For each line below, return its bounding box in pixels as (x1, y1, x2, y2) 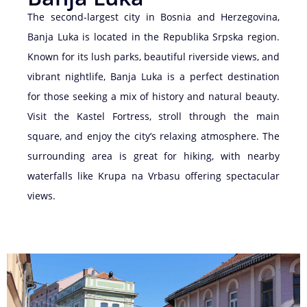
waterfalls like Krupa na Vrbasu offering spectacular (27, 169, 280, 183)
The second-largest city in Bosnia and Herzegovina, (27, 10, 280, 24)
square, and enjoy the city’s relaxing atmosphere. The (27, 130, 280, 143)
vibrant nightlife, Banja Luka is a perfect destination (27, 70, 280, 84)
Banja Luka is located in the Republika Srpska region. (27, 30, 280, 44)
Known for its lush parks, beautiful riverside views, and (27, 50, 280, 64)
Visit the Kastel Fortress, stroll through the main (27, 110, 280, 123)
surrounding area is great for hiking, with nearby (27, 149, 280, 163)
